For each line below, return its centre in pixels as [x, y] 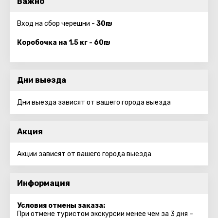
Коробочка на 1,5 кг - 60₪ [64, 43]
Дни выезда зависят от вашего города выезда [94, 102]
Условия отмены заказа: [61, 206]
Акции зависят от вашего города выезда [84, 154]
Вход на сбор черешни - [57, 24]
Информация [44, 183]
